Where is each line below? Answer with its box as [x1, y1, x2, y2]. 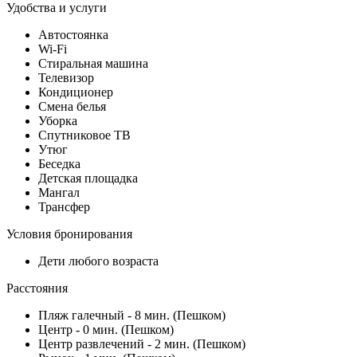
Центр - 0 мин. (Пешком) [38, 322, 174, 336]
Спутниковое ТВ [38, 127, 131, 142]
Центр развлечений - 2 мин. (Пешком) [38, 336, 245, 351]
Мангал [38, 185, 80, 199]
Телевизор [38, 70, 94, 84]
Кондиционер [38, 84, 113, 99]
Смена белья [38, 99, 106, 113]
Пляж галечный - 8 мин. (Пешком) [38, 308, 226, 322]
